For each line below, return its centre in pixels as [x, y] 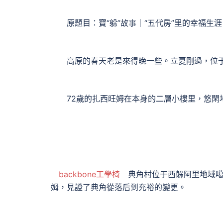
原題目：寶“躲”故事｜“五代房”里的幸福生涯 [136, 23]
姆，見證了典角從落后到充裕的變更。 [118, 187]
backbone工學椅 [89, 174]
